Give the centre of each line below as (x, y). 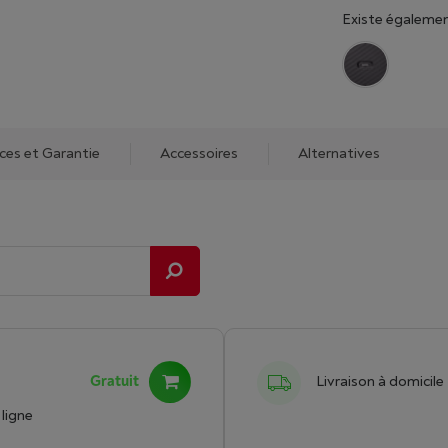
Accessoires (199, 153)
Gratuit (114, 381)
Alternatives (339, 153)
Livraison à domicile (380, 381)
